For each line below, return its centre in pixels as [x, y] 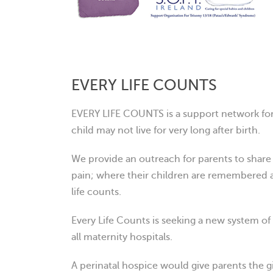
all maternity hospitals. [122, 237]
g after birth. [232, 130]
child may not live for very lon [138, 130]
